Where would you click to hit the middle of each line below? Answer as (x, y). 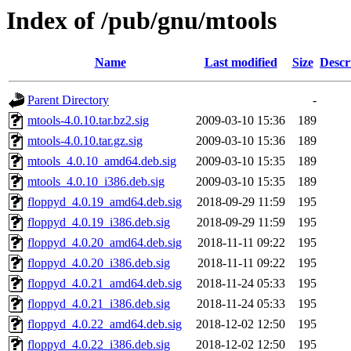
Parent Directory (68, 100)
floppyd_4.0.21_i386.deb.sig (99, 304)
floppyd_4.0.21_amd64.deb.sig (105, 284)
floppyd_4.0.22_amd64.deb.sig (105, 324)
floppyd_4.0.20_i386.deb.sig (99, 263)
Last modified (241, 63)
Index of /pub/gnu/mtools (141, 20)
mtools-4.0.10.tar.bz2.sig (88, 121)
